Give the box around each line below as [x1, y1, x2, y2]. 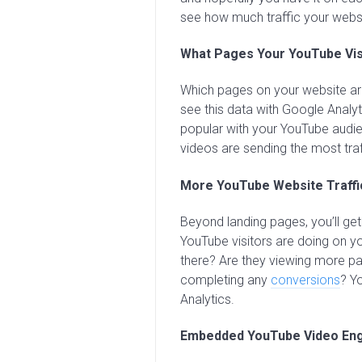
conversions [271, 271, 340, 288]
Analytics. [180, 291, 234, 307]
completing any [180, 271, 271, 288]
